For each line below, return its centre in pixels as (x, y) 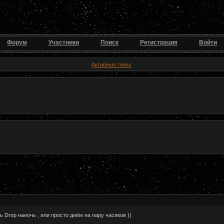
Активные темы (111, 64)
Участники (63, 42)
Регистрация (159, 42)
